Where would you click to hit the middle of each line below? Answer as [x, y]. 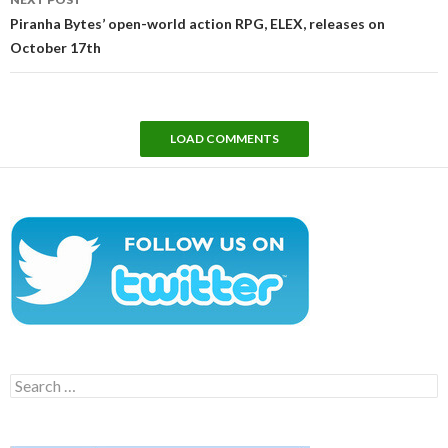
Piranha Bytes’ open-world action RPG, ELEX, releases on [197, 23]
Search [30, 381]
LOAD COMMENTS [224, 138]
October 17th [55, 47]
